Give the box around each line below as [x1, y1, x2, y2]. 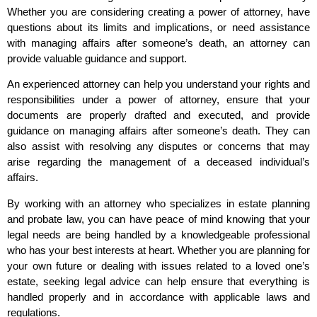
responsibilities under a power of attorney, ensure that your [7, 93, 310, 106]
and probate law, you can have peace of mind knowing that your [7, 212, 310, 225]
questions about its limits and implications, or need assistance [7, 21, 310, 33]
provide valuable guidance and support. [7, 52, 187, 64]
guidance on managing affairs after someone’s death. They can [7, 125, 310, 137]
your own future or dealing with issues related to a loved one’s [7, 259, 310, 272]
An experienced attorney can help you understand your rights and [7, 78, 310, 91]
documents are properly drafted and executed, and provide [7, 109, 310, 122]
